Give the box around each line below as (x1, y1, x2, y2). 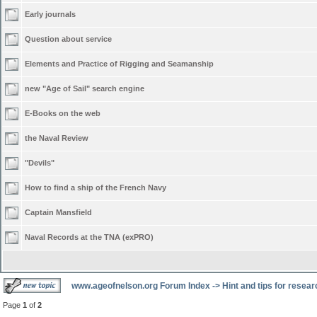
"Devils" (25, 158, 54, 167)
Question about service (25, 35, 112, 43)
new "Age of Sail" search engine (25, 84, 144, 93)
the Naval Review (25, 134, 88, 142)
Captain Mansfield (25, 208, 92, 217)
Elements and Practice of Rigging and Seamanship (25, 59, 214, 68)
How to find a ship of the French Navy (25, 183, 166, 192)
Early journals (25, 10, 76, 18)
